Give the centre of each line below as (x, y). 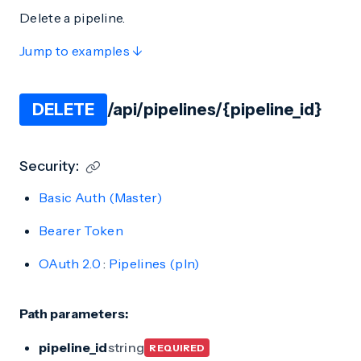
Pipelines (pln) (154, 263)
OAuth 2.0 (70, 263)
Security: (49, 166)
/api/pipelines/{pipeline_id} (214, 110)
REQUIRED (177, 348)
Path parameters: (74, 313)
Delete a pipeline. (73, 18)
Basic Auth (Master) (101, 197)
